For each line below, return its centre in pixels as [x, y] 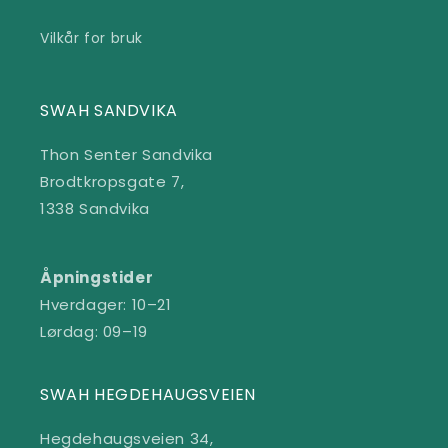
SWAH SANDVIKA [109, 110]
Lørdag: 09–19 [94, 331]
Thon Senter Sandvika [126, 154]
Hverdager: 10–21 [106, 304]
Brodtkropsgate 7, [112, 181]
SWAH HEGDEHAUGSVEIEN [148, 394]
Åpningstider [97, 277]
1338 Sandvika [95, 208]
